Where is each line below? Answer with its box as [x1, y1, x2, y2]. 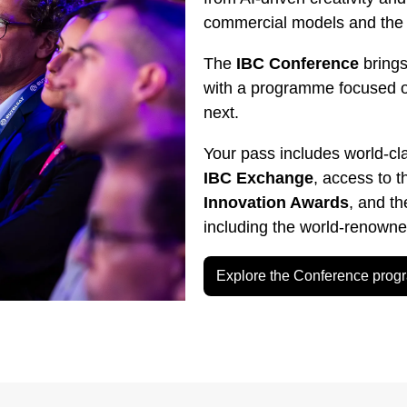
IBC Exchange [203, 168, 313, 188]
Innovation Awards [203, 193, 349, 213]
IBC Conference [236, 53, 359, 73]
